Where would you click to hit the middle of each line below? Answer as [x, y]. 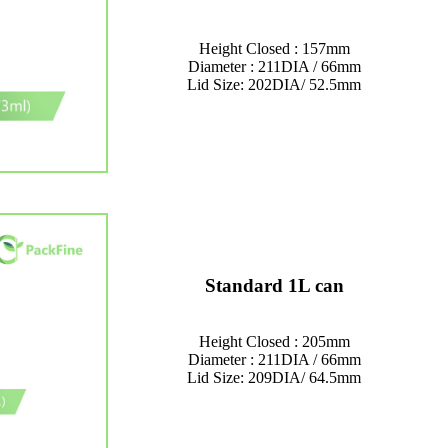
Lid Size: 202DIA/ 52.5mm [274, 85]
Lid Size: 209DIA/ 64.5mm [274, 378]
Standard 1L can [274, 286]
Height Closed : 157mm [274, 49]
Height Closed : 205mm [274, 342]
